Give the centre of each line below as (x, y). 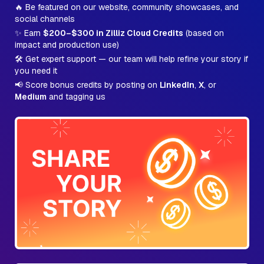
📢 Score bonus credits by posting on (87, 85)
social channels (45, 19)
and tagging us (76, 97)
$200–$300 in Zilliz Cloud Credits (113, 33)
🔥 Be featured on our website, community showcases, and (127, 7)
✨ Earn (29, 33)
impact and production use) (67, 45)
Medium (31, 97)
